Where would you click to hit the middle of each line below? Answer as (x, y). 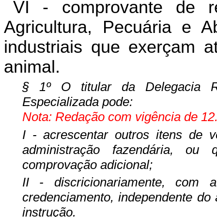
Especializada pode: (77, 102)
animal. (32, 67)
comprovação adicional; (87, 164)
